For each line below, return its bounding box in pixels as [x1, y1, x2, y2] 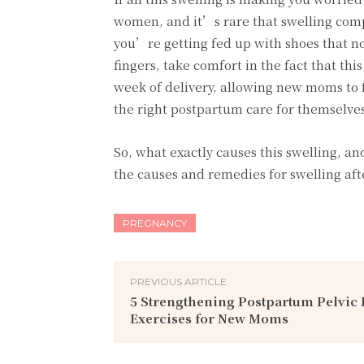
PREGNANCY [123, 216, 187, 229]
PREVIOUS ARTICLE [130, 275, 227, 288]
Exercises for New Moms [130, 309, 288, 327]
